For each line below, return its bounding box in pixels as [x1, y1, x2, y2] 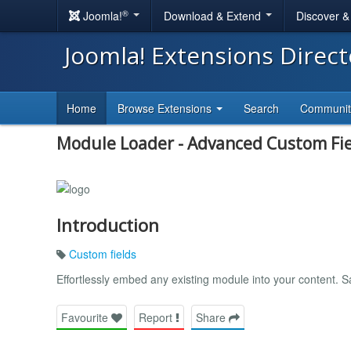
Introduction [56, 212, 159, 237]
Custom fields [69, 245, 136, 262]
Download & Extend [164, 8, 264, 24]
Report [139, 309, 175, 325]
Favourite [61, 309, 111, 325]
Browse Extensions [118, 100, 215, 116]
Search [244, 100, 279, 116]
